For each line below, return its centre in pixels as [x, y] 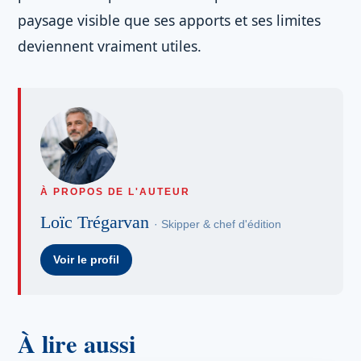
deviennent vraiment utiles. [110, 46]
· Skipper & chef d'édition [218, 224]
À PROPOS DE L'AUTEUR [115, 192]
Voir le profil [86, 260]
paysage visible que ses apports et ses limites [169, 20]
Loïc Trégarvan [97, 222]
